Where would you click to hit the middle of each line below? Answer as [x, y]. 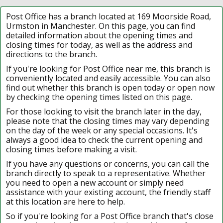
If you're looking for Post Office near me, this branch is [108, 68]
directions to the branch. [52, 54]
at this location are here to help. [65, 201]
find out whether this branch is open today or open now [110, 87]
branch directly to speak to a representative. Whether [106, 173]
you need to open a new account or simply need [95, 182]
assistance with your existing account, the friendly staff [108, 192]
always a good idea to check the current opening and [104, 140]
